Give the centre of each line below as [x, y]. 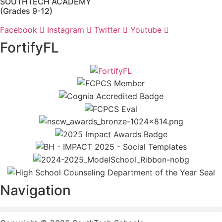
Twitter [107, 29]
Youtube [146, 29]
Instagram [66, 29]
